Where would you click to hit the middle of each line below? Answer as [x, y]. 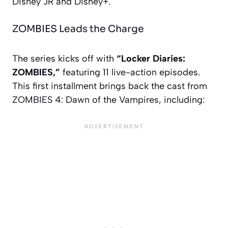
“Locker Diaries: [151, 58]
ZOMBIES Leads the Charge [78, 29]
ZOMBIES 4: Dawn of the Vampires [85, 99]
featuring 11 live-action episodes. [130, 72]
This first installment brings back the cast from [110, 86]
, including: [182, 99]
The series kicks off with [64, 58]
